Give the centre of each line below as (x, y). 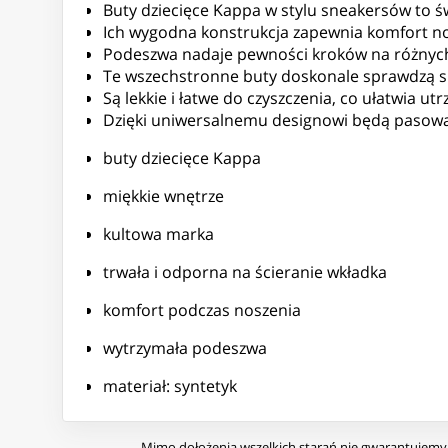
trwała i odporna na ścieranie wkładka (245, 272)
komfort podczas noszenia (202, 310)
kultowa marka (158, 234)
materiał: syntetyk (170, 386)
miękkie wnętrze (163, 196)
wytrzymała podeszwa (185, 348)
